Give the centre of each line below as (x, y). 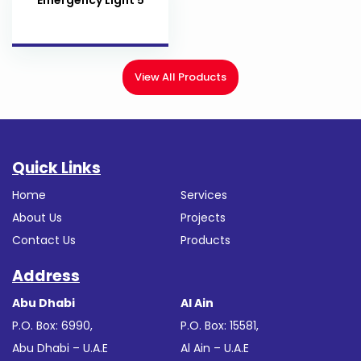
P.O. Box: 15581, (220, 325)
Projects (203, 217)
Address (46, 276)
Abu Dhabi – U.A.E (60, 348)
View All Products (180, 77)
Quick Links (56, 168)
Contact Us (44, 240)
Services (204, 195)
